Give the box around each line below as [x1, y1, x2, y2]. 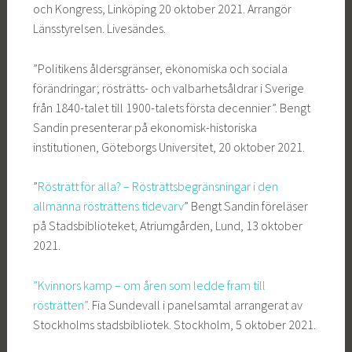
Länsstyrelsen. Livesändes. [32, 20, 166, 37]
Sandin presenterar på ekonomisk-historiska [32, 119, 257, 135]
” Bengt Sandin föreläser [183, 198, 308, 214]
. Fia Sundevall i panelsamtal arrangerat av [86, 296, 302, 313]
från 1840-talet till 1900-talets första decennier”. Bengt [32, 99, 310, 115]
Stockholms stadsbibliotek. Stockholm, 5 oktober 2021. [32, 316, 316, 332]
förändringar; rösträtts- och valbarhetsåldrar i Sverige [32, 79, 304, 96]
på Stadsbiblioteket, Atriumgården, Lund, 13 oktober [32, 218, 302, 234]
